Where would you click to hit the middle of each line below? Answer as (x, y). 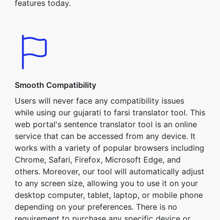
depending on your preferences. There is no (96, 207)
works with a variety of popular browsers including (110, 148)
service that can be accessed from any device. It (105, 136)
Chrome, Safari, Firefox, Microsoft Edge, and (98, 160)
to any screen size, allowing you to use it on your (106, 183)
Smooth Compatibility (55, 85)
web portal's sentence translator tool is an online (106, 124)
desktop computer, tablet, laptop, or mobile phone (109, 195)
